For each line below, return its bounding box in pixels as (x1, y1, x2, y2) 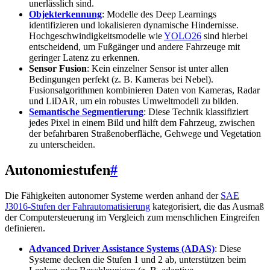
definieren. (5, 222, 45, 233)
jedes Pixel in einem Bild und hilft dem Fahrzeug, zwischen (29, 117, 255, 128)
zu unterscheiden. (29, 139, 95, 149)
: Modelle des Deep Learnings (102, 8, 216, 19)
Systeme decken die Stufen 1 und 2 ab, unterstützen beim (29, 254, 246, 265)
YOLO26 (164, 30, 201, 41)
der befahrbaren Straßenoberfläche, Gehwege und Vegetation (29, 128, 261, 139)
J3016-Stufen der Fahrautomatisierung (5, 201, 150, 212)
